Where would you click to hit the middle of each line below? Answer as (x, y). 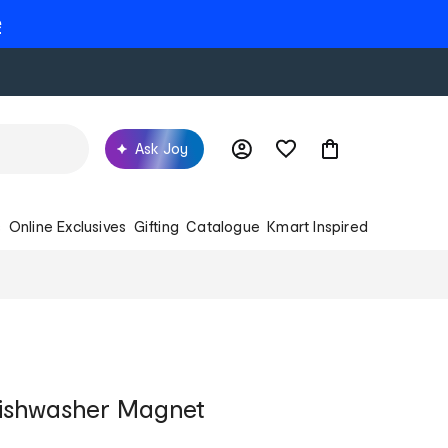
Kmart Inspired (317, 226)
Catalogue (223, 226)
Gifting (156, 226)
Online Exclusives (67, 226)
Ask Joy (161, 148)
